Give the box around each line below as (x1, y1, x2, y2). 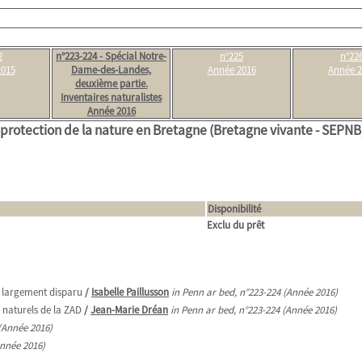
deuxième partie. (74, 77, 148, 90)
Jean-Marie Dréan (90, 303, 168, 317)
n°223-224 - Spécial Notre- (56, 49, 166, 63)
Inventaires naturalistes (61, 90, 162, 104)
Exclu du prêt (207, 218, 264, 232)
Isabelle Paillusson (91, 285, 169, 299)
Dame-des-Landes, (71, 63, 151, 77)
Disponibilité (208, 202, 261, 216)
